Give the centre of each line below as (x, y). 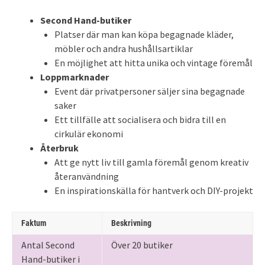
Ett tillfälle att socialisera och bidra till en (140, 119)
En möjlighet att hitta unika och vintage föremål (153, 62)
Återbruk (59, 148)
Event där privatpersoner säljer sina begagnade (150, 91)
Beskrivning (131, 223)
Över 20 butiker (142, 245)
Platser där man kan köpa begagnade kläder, (144, 34)
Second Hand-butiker (86, 20)
